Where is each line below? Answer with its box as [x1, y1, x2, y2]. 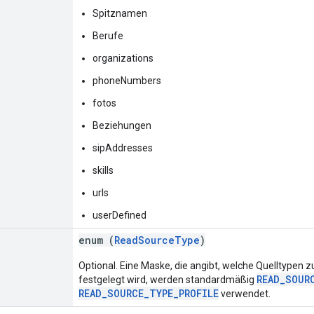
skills [93, 164, 114, 176]
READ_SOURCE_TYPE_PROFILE [78, 286, 219, 300]
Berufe [93, 29, 123, 41]
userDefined [93, 209, 146, 221]
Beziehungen [93, 119, 151, 131]
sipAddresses [93, 142, 153, 153]
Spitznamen [93, 7, 147, 19]
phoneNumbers [93, 74, 161, 86]
